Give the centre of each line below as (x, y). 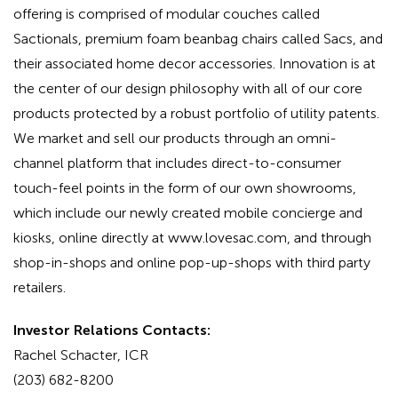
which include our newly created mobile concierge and (188, 213)
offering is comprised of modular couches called (167, 14)
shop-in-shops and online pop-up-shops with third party (192, 263)
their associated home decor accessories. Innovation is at (195, 64)
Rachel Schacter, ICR (81, 355)
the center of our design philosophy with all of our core (188, 89)
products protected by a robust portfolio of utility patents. (196, 114)
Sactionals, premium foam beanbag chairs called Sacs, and (198, 39)
